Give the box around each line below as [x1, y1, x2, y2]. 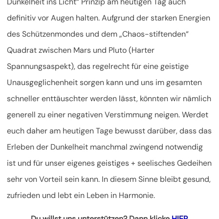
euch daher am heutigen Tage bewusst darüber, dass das [7, 126, 212, 136]
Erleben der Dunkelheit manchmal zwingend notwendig [7, 142, 203, 153]
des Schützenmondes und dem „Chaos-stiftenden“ [7, 29, 189, 40]
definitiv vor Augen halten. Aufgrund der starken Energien [7, 13, 210, 23]
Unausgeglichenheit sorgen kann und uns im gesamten [7, 77, 202, 88]
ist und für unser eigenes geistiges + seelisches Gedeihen [7, 158, 212, 169]
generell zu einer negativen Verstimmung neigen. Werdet [7, 109, 208, 120]
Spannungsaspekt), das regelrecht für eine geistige [7, 61, 189, 72]
